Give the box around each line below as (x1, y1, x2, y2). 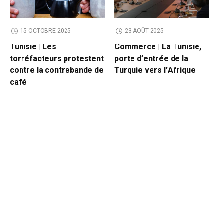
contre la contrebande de (10, 65, 104, 77)
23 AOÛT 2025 (124, 26, 164, 36)
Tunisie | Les (10, 41, 56, 53)
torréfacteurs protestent (10, 53, 104, 65)
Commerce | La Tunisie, (114, 41, 201, 53)
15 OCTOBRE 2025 (20, 26, 71, 36)
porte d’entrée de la (114, 53, 188, 65)
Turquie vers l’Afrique (114, 65, 196, 77)
